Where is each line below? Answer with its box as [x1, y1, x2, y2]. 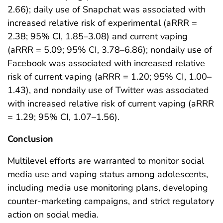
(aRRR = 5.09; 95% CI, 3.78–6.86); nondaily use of [7, 43, 212, 56]
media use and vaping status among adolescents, [7, 168, 208, 180]
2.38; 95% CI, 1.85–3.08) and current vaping [7, 30, 188, 42]
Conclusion [7, 132, 53, 145]
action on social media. [7, 208, 99, 221]
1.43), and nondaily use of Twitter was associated [7, 84, 209, 96]
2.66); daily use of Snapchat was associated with [7, 3, 206, 15]
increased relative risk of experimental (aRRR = [7, 16, 197, 29]
